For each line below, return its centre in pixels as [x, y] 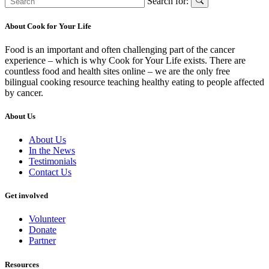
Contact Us [50, 172]
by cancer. [24, 92]
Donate [43, 230]
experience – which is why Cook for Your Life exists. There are [125, 60]
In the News [52, 151]
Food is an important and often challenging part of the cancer [120, 49]
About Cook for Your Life [48, 26]
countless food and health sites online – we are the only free [117, 71]
